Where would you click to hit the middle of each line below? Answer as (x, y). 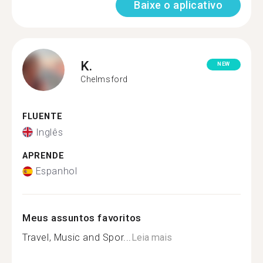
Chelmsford (104, 79)
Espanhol (56, 171)
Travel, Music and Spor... (77, 237)
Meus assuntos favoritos (82, 218)
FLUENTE (43, 117)
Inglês (49, 132)
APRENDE (43, 156)
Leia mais (152, 237)
